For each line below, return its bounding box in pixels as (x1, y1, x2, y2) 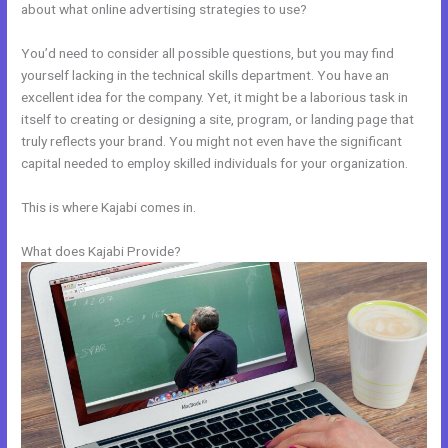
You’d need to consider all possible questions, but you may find (21, 44, 395, 61)
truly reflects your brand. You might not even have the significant (21, 132, 403, 149)
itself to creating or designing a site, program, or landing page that (21, 110, 415, 127)
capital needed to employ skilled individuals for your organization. (21, 154, 409, 171)
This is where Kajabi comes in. (21, 198, 197, 215)
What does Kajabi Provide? (21, 242, 182, 259)
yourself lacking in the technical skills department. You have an (21, 66, 390, 83)
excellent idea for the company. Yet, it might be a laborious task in (21, 88, 409, 105)
